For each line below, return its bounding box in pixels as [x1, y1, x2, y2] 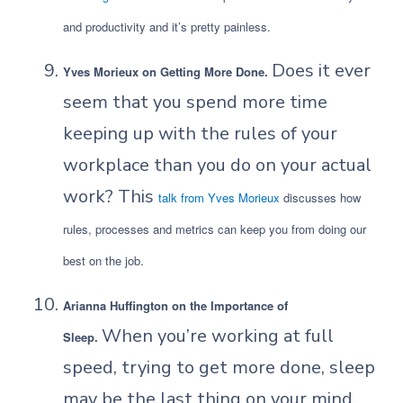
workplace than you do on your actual [63, 153, 372, 177]
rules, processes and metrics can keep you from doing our [63, 220, 366, 237]
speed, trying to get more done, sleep [63, 355, 375, 380]
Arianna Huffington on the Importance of [63, 297, 288, 314]
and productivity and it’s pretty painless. [63, 18, 271, 35]
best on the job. [63, 252, 144, 269]
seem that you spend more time [63, 90, 327, 114]
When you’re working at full [102, 324, 334, 348]
